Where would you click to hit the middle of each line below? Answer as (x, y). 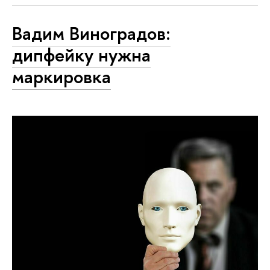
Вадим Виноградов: (91, 33)
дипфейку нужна (81, 55)
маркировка (61, 77)
